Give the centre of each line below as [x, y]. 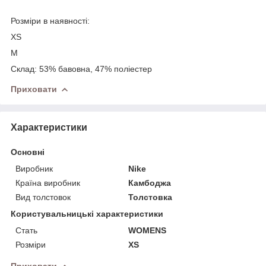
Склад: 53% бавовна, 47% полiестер [81, 69]
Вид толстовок [43, 197]
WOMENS [148, 230]
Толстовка [151, 197]
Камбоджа [150, 183]
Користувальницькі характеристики [87, 213]
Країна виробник [48, 183]
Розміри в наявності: [51, 20]
